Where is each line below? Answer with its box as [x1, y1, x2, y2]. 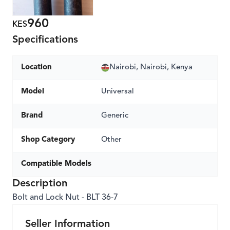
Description [12, 179, 67, 189]
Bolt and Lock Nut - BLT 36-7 [12, 194, 118, 202]
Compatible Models [21, 160, 91, 168]
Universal [101, 88, 134, 95]
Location [21, 64, 52, 71]
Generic [101, 112, 128, 120]
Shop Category [21, 136, 75, 144]
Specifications [12, 35, 78, 45]
